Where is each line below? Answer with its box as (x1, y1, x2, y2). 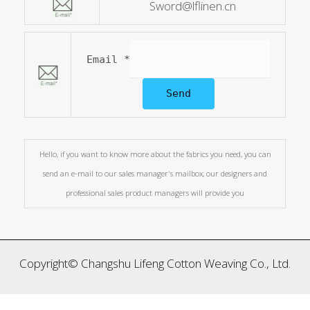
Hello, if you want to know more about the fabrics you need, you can (39, 149, 271, 160)
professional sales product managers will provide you (66, 188, 244, 199)
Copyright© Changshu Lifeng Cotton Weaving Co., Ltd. (19, 255, 291, 272)
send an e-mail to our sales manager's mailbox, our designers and (43, 168, 267, 179)
